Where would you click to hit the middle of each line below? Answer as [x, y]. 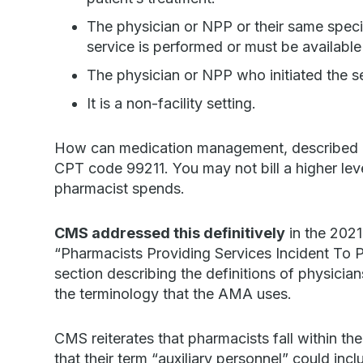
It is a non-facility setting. [172, 103]
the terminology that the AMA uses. [173, 294]
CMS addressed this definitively [170, 233]
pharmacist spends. [120, 188]
